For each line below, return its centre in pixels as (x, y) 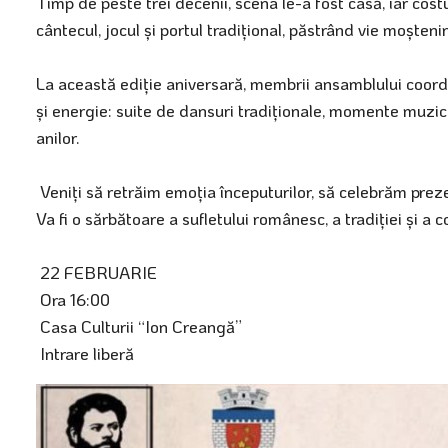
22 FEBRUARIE (96, 271)
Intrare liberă (85, 352)
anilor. (58, 136)
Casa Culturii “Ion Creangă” (139, 325)
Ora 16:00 (73, 298)
